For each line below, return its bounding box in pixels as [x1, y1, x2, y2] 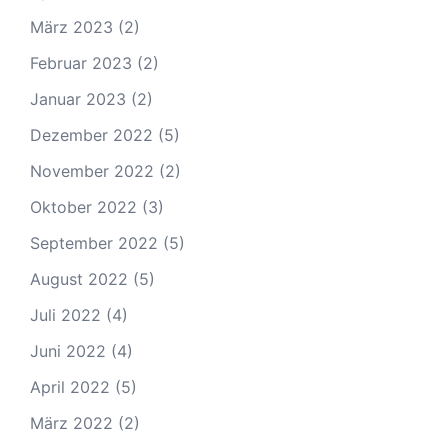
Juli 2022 [30, 305, 101, 325]
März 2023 [30, 17, 113, 37]
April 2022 [30, 377, 110, 397]
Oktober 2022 [30, 197, 137, 217]
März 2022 [30, 413, 113, 433]
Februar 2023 [30, 53, 132, 73]
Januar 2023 [30, 89, 126, 109]
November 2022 [30, 161, 154, 181]
